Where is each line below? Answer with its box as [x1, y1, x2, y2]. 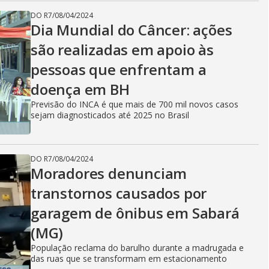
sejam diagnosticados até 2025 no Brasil [31, 109, 189, 121]
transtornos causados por [31, 183, 207, 203]
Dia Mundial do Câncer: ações [31, 20, 232, 40]
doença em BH [31, 79, 130, 99]
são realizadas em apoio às [31, 40, 214, 59]
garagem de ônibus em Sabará [31, 203, 240, 223]
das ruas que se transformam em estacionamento [31, 253, 227, 264]
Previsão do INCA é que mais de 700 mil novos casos [31, 98, 238, 110]
